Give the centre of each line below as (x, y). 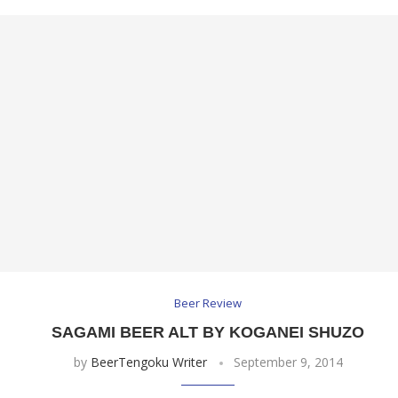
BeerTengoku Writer (148, 362)
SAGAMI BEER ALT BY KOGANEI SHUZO (208, 333)
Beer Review (208, 303)
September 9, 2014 (288, 362)
